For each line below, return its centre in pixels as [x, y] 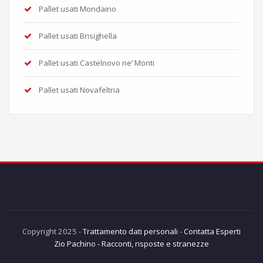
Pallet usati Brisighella [78, 36]
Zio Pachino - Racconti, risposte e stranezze [131, 243]
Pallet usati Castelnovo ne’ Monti [97, 63]
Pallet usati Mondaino [77, 9]
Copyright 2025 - [53, 231]
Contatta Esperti [212, 231]
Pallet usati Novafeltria [79, 90]
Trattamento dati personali [130, 231]
